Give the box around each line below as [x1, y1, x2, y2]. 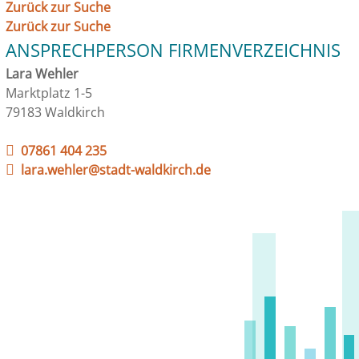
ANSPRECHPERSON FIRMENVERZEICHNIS [6, 38, 341, 62]
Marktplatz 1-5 [6, 84, 92, 102]
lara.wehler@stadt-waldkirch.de [21, 161, 211, 179]
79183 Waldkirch [6, 103, 105, 121]
